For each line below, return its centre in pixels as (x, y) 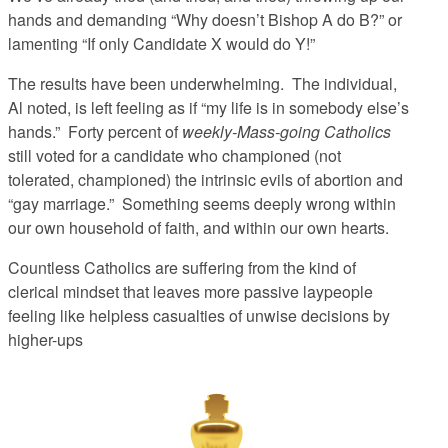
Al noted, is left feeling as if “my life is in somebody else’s (208, 108)
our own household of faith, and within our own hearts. (198, 228)
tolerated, (43, 180)
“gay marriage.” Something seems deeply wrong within (202, 204)
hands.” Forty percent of (95, 132)
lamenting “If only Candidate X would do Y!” (163, 44)
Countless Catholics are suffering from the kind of (182, 268)
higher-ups (45, 340)
